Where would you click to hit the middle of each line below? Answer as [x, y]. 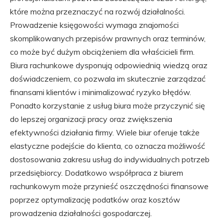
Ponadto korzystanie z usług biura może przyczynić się [108, 106]
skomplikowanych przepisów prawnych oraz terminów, [108, 38]
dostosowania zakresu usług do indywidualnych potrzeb [110, 159]
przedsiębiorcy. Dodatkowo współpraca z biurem [97, 173]
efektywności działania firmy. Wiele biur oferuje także [105, 132]
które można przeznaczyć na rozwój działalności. [98, 11]
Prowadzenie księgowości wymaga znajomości [94, 25]
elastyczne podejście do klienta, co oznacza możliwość [108, 146]
